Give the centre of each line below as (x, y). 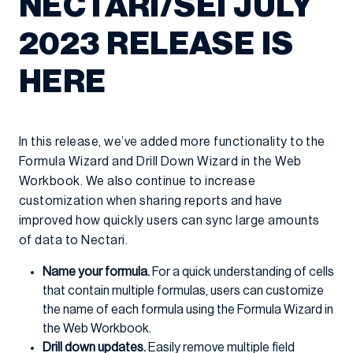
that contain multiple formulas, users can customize (183, 291)
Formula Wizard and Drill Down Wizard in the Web (160, 162)
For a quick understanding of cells (242, 272)
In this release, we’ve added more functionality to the (172, 142)
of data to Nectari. (74, 240)
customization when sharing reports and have (151, 201)
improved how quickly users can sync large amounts (169, 221)
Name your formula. (96, 272)
